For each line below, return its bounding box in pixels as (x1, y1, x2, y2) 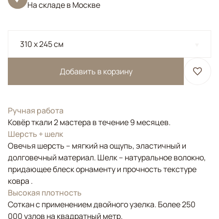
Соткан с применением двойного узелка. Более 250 (8, 199, 196, 210)
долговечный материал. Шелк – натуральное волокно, (8, 152, 206, 163)
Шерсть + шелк (8, 129, 63, 139)
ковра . (8, 175, 33, 186)
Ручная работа (8, 105, 64, 116)
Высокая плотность (8, 187, 82, 198)
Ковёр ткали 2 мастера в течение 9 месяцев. (8, 117, 171, 128)
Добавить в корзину (59, 66, 132, 77)
